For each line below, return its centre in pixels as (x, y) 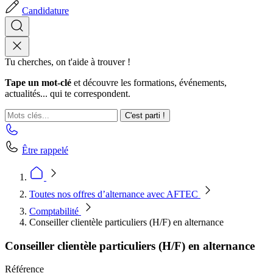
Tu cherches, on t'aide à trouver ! (68, 62)
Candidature (45, 11)
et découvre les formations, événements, (149, 83)
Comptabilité (55, 211)
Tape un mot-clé (38, 83)
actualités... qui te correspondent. (68, 94)
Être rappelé (45, 150)
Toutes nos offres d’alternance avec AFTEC (115, 194)
